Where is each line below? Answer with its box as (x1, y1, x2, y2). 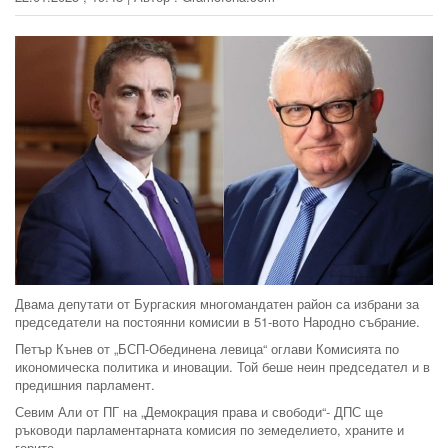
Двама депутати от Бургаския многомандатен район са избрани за (15, 293, 419, 313)
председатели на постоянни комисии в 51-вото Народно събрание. (15, 311, 420, 331)
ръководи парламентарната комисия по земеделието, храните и (15, 419, 404, 439)
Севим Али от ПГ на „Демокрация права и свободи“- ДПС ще (15, 401, 383, 421)
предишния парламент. (15, 374, 155, 394)
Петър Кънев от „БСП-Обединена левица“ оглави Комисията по (15, 338, 399, 358)
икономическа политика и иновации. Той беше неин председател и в (15, 356, 430, 376)
